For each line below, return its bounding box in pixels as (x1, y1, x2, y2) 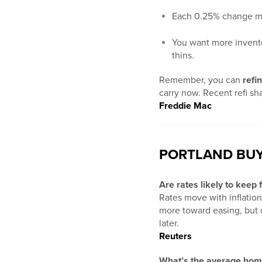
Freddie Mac (159, 100, 212, 112)
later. (159, 218, 179, 230)
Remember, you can (159, 74, 243, 87)
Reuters (159, 230, 192, 243)
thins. (172, 50, 194, 62)
